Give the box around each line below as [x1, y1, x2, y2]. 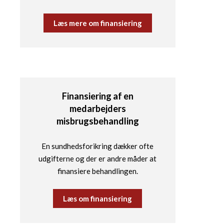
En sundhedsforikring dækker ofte [41, 141, 154, 151]
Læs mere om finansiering [53, 18, 142, 28]
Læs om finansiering [63, 194, 132, 203]
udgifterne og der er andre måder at [38, 154, 157, 163]
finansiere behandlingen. [57, 166, 138, 176]
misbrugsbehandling [56, 115, 139, 127]
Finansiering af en [61, 90, 133, 102]
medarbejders [69, 103, 126, 114]
